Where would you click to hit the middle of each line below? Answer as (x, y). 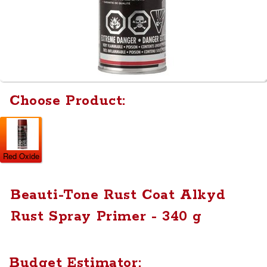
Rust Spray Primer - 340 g (107, 217)
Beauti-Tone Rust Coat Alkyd (118, 195)
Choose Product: (68, 101)
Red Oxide (21, 156)
